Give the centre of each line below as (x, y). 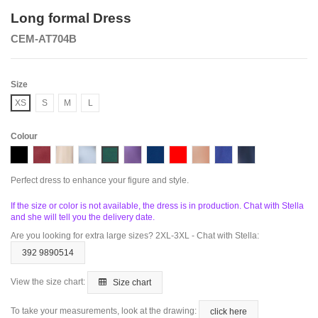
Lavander (150, 154)
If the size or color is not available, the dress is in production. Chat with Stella (157, 206)
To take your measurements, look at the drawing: (105, 311)
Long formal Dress (71, 18)
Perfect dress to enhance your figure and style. (100, 181)
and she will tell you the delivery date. (83, 218)
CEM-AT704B (44, 39)
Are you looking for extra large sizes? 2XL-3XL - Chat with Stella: (135, 235)
